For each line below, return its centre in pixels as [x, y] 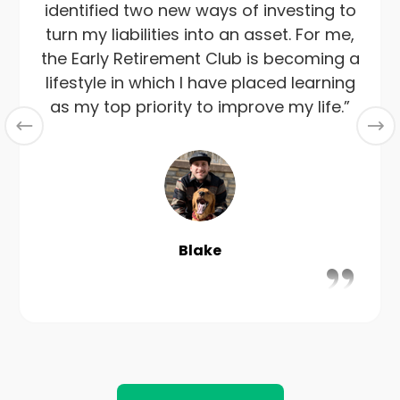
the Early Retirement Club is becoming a [200, 59]
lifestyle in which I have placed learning [200, 83]
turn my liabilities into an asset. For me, [200, 35]
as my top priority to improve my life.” [200, 107]
